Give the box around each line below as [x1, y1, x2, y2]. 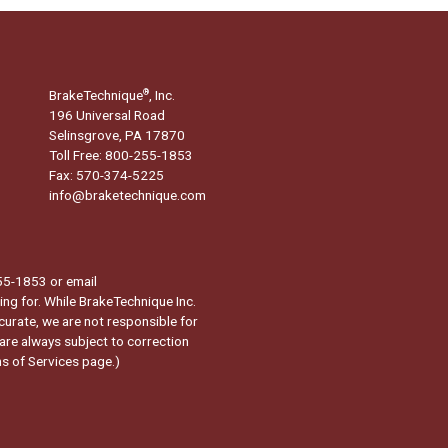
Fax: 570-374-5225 [48, 166, 164, 183]
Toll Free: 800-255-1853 [48, 146, 193, 163]
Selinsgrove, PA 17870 [48, 126, 185, 143]
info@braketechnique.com [48, 186, 206, 203]
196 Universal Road [48, 106, 165, 123]
